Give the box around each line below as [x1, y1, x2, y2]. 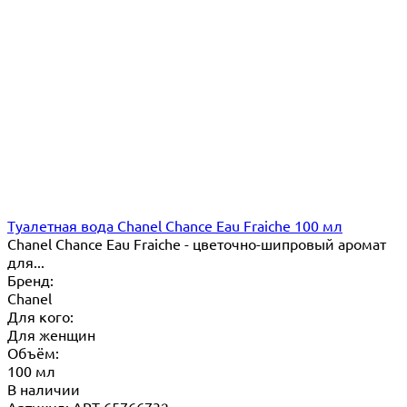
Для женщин [7, 325, 95, 344]
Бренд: [7, 271, 54, 290]
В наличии [7, 380, 80, 399]
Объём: [7, 343, 59, 362]
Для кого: [7, 307, 74, 326]
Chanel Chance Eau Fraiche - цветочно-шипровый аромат [7, 234, 386, 253]
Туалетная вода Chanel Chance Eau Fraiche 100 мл [7, 216, 342, 235]
